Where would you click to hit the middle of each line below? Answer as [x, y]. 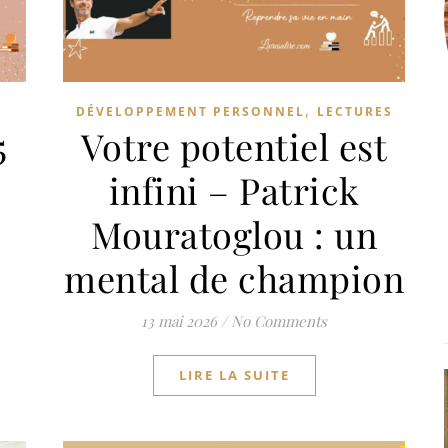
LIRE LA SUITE [234, 374]
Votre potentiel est [234, 145]
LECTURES [354, 111]
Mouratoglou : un [234, 233]
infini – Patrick [234, 189]
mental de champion [234, 277]
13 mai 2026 [179, 320]
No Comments [279, 320]
